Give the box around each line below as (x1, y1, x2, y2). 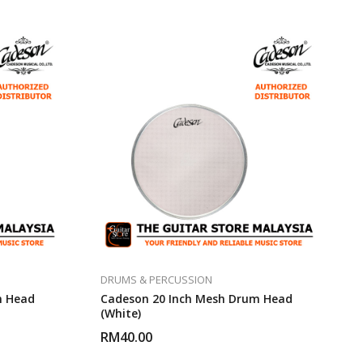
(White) (100, 305, 142, 322)
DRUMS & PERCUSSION (100, 272, 213, 288)
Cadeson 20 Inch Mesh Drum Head (100, 291, 293, 307)
